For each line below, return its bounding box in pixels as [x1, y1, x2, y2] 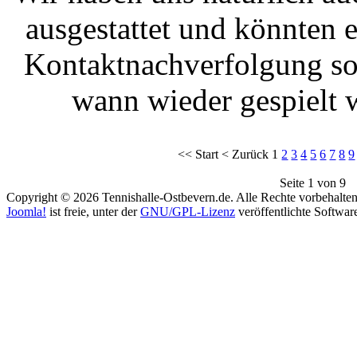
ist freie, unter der [46, 205, 140, 218]
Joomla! [6, 205, 46, 218]
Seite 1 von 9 [280, 176, 347, 190]
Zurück [232, 147, 269, 161]
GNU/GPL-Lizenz [140, 205, 235, 218]
